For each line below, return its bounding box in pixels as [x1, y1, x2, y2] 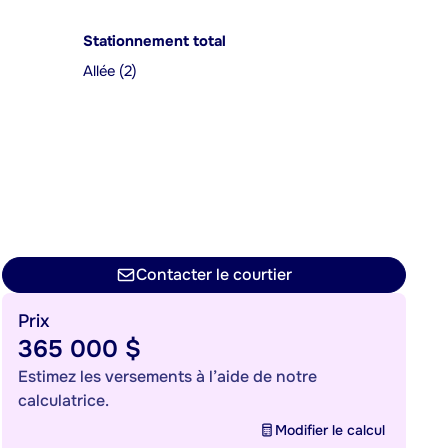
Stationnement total [83, 32, 226, 51]
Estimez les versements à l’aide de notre [18, 366, 317, 387]
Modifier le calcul [275, 421, 385, 439]
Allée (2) [83, 62, 137, 81]
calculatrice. [18, 390, 109, 411]
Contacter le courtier [136, 264, 292, 285]
